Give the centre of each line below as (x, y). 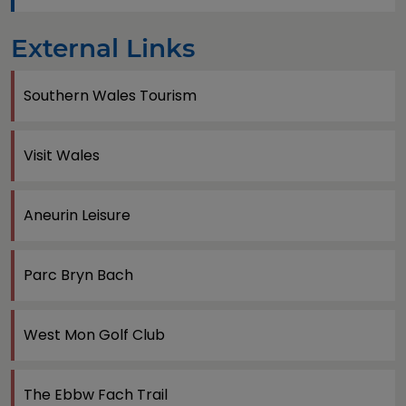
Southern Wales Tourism (110, 95)
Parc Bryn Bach (78, 275)
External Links (103, 48)
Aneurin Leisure (77, 215)
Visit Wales (62, 155)
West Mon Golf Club (94, 334)
